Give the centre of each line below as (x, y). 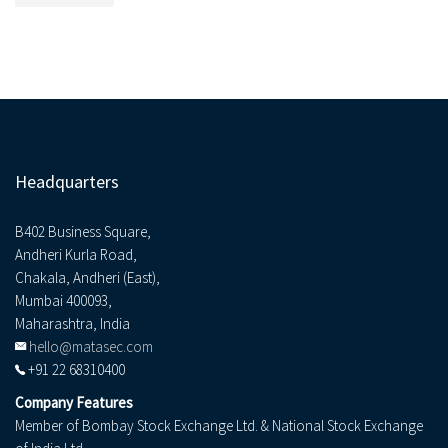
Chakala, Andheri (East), (87, 278)
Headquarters (67, 182)
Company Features (74, 403)
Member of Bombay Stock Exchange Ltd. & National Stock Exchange (219, 426)
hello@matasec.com (91, 347)
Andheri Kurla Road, (76, 255)
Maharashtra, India (72, 324)
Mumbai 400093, (63, 301)
